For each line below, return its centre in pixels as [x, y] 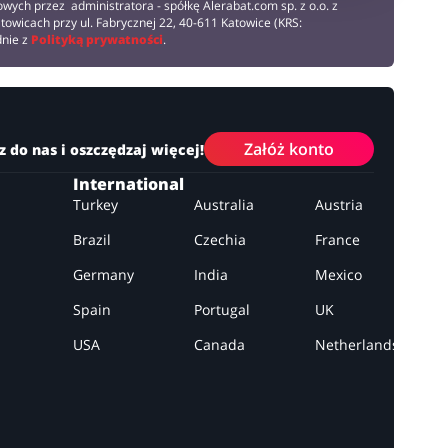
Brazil [92, 239]
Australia [224, 204]
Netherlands [356, 344]
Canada [220, 344]
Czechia [220, 239]
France [337, 239]
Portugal [222, 309]
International [129, 183]
